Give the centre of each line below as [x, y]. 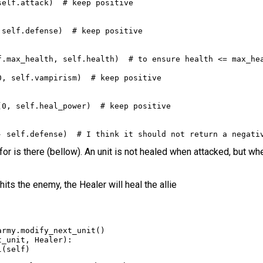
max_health [30, 59]
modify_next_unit [58, 231]
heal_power [63, 106]
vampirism [55, 78]
